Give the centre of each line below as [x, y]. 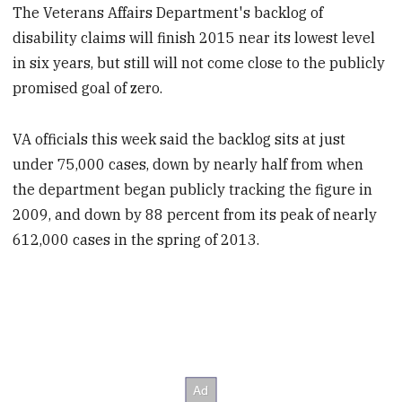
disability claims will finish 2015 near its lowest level [194, 38]
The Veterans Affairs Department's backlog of [168, 13]
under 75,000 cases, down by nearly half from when [188, 164]
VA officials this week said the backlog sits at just [179, 139]
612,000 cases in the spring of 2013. [136, 239]
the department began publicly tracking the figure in [193, 189]
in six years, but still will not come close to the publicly [199, 63]
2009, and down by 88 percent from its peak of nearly [195, 214]
